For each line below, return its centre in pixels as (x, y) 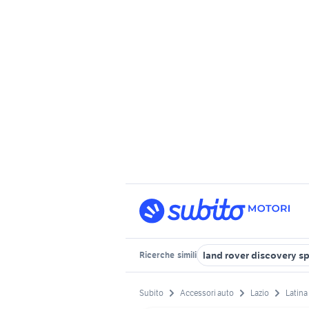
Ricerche (158, 255)
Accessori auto (207, 293)
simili (186, 255)
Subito (151, 293)
